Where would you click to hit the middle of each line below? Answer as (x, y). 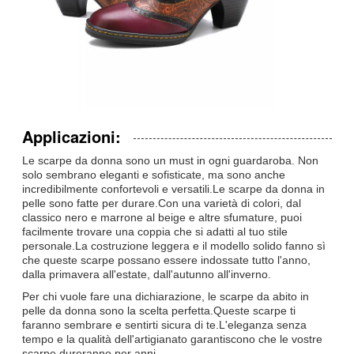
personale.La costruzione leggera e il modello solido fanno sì (174, 245)
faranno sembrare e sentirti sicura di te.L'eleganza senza (164, 324)
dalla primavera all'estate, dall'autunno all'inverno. (147, 274)
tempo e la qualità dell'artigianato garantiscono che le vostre (172, 339)
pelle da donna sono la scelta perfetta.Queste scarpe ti (159, 310)
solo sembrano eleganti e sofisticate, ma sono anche (154, 174)
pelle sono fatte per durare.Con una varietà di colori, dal (162, 203)
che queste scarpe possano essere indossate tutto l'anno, (166, 260)
